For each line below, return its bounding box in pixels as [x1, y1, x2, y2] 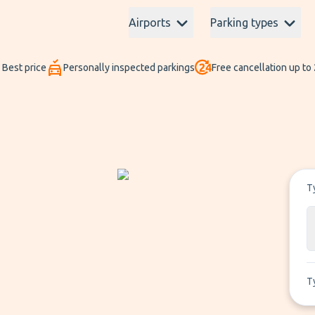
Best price [1, 62, 46, 73]
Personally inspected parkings [63, 62, 195, 73]
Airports [129, 16, 171, 29]
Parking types [210, 16, 278, 29]
